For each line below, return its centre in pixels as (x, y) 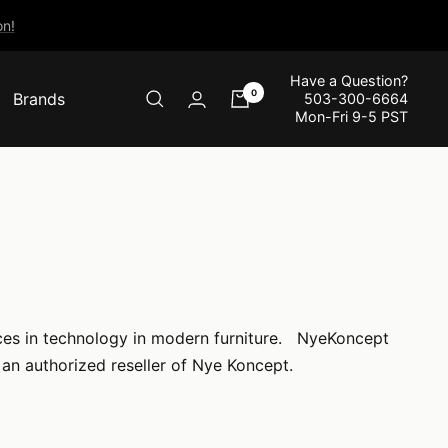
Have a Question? (349, 80)
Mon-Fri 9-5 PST (351, 116)
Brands (39, 98)
